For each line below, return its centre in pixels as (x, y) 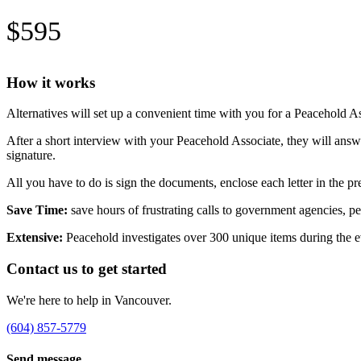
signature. (31, 156)
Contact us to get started (87, 269)
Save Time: (37, 210)
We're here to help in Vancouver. (89, 300)
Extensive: (35, 238)
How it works (51, 82)
